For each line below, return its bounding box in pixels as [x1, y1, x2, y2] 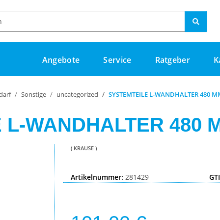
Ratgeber [155, 55, 191, 65]
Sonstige [21, 90, 46, 99]
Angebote [42, 55, 80, 65]
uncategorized [56, 90, 98, 99]
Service [103, 55, 132, 65]
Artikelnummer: [71, 172, 125, 182]
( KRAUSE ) [71, 144, 97, 152]
